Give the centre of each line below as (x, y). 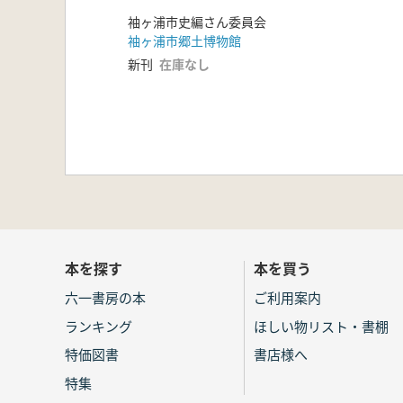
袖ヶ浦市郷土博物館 (184, 40)
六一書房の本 (105, 298)
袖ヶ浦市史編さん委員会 (197, 21)
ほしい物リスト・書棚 (321, 326)
